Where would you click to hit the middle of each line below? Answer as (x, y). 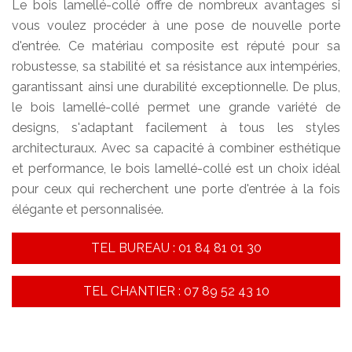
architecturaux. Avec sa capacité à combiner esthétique (176, 148)
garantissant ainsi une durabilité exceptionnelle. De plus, (176, 87)
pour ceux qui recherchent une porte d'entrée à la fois (176, 189)
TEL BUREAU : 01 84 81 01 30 (176, 248)
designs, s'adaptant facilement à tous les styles (176, 128)
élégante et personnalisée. (88, 210)
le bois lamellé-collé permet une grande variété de (176, 108)
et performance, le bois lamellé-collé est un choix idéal (176, 169)
